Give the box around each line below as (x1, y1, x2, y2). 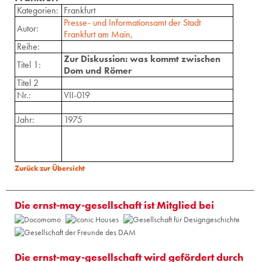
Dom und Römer (64, 64, 132, 77)
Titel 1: (17, 58, 41, 71)
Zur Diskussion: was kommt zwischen (64, 52, 220, 65)
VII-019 (64, 88, 90, 101)
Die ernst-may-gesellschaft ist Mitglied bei (15, 198, 214, 212)
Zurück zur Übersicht (15, 163, 85, 173)
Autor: (17, 22, 39, 35)
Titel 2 (17, 76, 39, 89)
